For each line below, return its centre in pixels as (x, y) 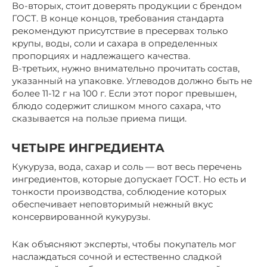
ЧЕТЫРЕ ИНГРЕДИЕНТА (88, 148)
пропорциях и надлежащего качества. (101, 55)
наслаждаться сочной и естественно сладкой (117, 256)
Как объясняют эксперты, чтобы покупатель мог (124, 244)
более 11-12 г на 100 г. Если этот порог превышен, (124, 93)
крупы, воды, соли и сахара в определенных (115, 43)
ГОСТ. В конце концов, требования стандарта (118, 18)
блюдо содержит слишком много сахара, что (117, 105)
